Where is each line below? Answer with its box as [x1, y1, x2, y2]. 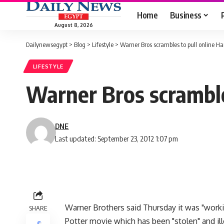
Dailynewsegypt [26, 40, 67, 48]
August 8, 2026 [54, 21, 93, 28]
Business [169, 9, 201, 20]
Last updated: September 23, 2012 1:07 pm [55, 134, 178, 143]
